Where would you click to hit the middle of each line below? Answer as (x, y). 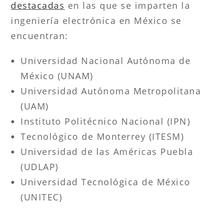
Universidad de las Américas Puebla (107, 151)
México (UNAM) (57, 76)
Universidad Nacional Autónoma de (106, 60)
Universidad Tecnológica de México (106, 182)
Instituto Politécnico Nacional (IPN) (106, 121)
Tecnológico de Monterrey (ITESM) (102, 136)
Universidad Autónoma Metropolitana (111, 91)
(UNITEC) (42, 197)
